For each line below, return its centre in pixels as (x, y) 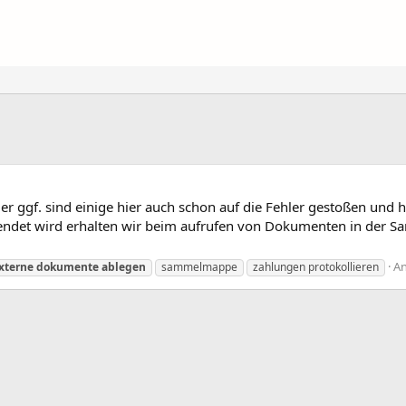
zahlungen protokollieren (316, 266)
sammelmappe (199, 266)
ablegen (124, 266)
